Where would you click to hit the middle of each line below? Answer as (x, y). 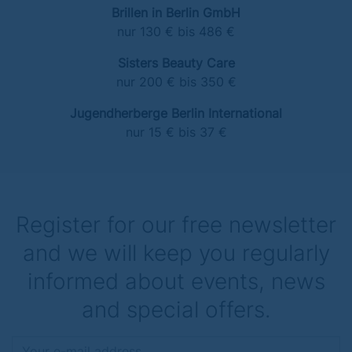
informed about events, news (176, 281)
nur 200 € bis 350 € (176, 82)
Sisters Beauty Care (176, 63)
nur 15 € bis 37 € (176, 132)
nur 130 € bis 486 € (176, 31)
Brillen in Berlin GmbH (176, 13)
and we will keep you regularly (176, 253)
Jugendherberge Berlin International (176, 113)
